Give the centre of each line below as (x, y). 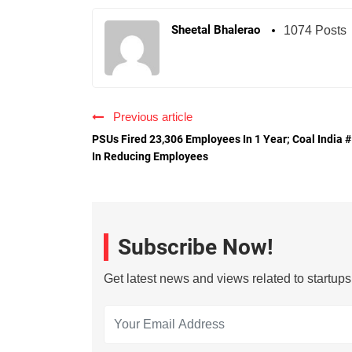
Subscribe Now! (196, 247)
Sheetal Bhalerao (216, 30)
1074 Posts (315, 31)
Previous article (150, 117)
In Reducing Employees (150, 157)
